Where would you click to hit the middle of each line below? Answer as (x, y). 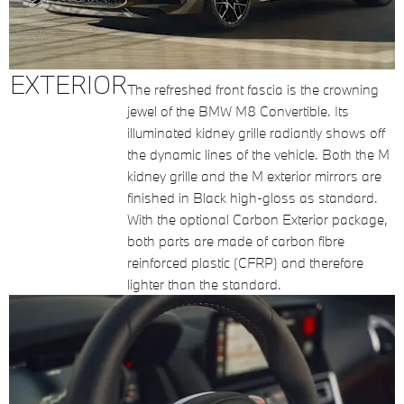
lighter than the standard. (204, 284)
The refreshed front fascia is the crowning (253, 89)
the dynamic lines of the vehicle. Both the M (258, 154)
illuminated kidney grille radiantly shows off (256, 133)
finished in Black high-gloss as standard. (252, 197)
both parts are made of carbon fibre (236, 241)
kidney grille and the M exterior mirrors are (254, 176)
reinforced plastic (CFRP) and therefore (245, 262)
